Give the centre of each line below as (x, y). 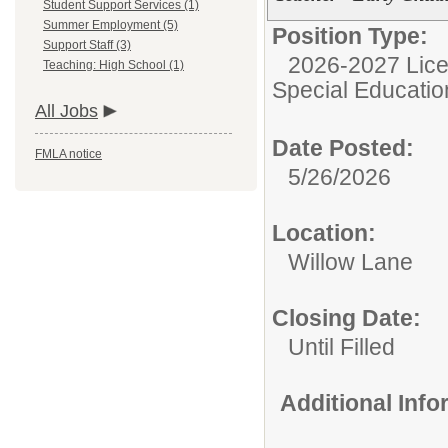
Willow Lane (350, 262)
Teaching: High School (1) (113, 65)
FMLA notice (68, 154)
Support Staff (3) (87, 45)
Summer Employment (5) (110, 25)
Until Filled (341, 347)
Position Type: (350, 36)
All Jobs (66, 111)
